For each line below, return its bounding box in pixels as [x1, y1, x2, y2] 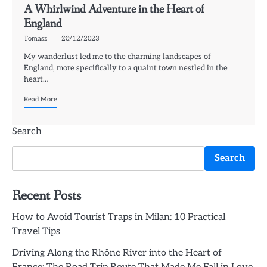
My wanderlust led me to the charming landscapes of [24, 51, 211, 61]
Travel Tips [12, 225, 60, 237]
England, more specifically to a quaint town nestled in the [24, 63, 228, 73]
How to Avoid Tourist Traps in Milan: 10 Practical [12, 211, 225, 223]
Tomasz [24, 34, 47, 42]
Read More [24, 95, 57, 103]
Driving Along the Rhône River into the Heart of [12, 247, 222, 259]
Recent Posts [12, 186, 81, 205]
